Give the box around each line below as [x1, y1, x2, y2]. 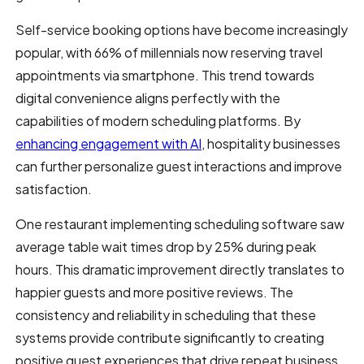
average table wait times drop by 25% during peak [15, 237, 317, 255]
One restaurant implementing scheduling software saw [15, 214, 345, 232]
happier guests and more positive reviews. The [15, 283, 294, 301]
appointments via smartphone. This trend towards [15, 66, 315, 84]
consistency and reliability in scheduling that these [15, 305, 317, 323]
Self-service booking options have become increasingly [15, 20, 349, 38]
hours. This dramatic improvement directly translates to [15, 260, 345, 278]
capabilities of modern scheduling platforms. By [15, 111, 301, 129]
